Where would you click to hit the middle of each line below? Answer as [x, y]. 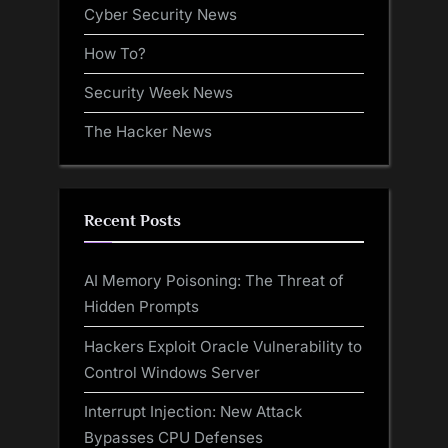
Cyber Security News [160, 14]
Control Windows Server [172, 372]
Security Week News [158, 93]
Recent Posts [132, 220]
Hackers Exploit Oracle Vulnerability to [223, 346]
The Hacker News [148, 132]
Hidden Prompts [141, 307]
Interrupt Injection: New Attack [193, 411]
